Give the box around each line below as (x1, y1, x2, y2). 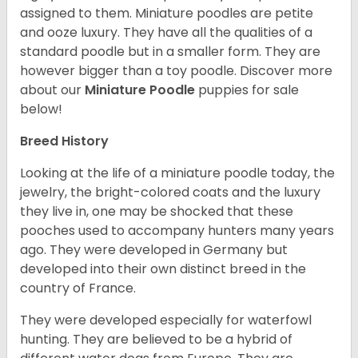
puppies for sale (198, 81, 299, 100)
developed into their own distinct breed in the (20, 260, 306, 279)
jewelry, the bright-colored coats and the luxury (20, 183, 320, 202)
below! (20, 100, 62, 119)
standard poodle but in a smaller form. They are (20, 42, 320, 62)
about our (20, 81, 85, 100)
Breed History (20, 132, 112, 151)
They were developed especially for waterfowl (20, 311, 312, 330)
